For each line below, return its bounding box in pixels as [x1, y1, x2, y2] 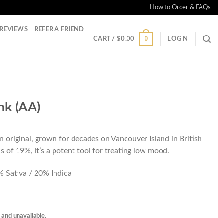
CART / [93, 36, 117, 42]
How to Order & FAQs [149, 4, 211, 10]
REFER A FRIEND [34, 26, 84, 32]
